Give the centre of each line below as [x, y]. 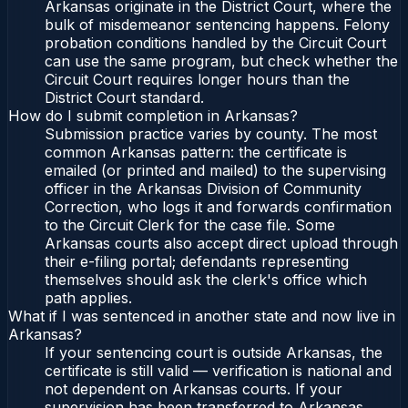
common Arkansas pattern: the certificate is [196, 153]
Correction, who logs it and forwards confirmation [218, 207]
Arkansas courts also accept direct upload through [221, 244]
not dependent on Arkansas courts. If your [194, 389]
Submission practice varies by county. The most [211, 134]
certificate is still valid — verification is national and [218, 371]
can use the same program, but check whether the [221, 61]
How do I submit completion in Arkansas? [153, 116]
